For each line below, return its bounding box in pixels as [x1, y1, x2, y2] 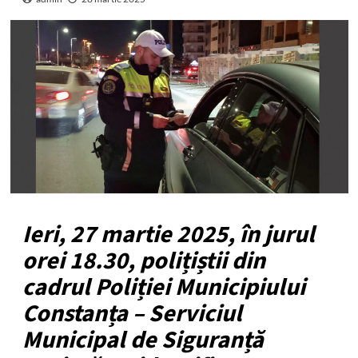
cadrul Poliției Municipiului [22, 270, 305, 304]
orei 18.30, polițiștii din [22, 244, 265, 278]
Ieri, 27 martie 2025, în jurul [22, 217, 315, 252]
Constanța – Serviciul [22, 296, 242, 331]
